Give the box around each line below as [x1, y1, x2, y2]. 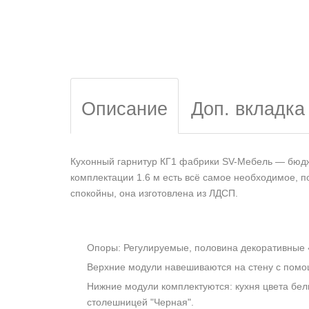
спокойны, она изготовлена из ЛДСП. [70, 188, 238, 199]
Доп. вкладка [191, 99, 305, 120]
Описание [81, 99, 168, 120]
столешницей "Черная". [87, 296, 194, 308]
